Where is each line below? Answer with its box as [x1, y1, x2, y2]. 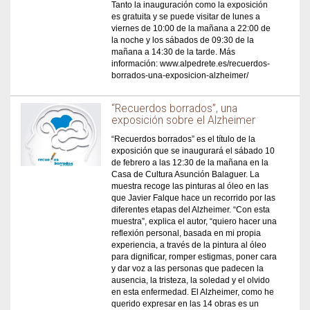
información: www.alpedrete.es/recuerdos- [111, 59, 271, 69]
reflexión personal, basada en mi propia [111, 228, 262, 238]
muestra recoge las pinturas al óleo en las [111, 181, 269, 191]
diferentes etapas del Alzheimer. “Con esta [111, 205, 271, 215]
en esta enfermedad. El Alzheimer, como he [111, 287, 275, 297]
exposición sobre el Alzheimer [111, 114, 256, 127]
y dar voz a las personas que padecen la [111, 264, 264, 273]
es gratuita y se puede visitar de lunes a [111, 12, 261, 21]
